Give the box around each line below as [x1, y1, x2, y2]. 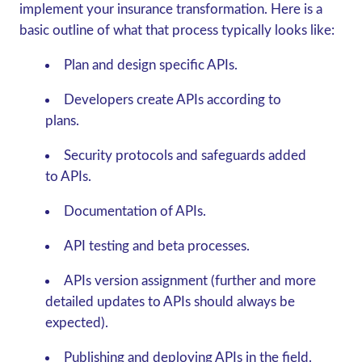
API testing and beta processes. [63, 239, 250, 253]
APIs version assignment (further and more [63, 274, 316, 288]
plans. [44, 114, 79, 128]
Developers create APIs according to [63, 93, 281, 107]
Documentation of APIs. [63, 204, 206, 218]
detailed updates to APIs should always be [44, 295, 295, 309]
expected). [44, 316, 108, 330]
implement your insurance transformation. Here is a [19, 2, 322, 16]
